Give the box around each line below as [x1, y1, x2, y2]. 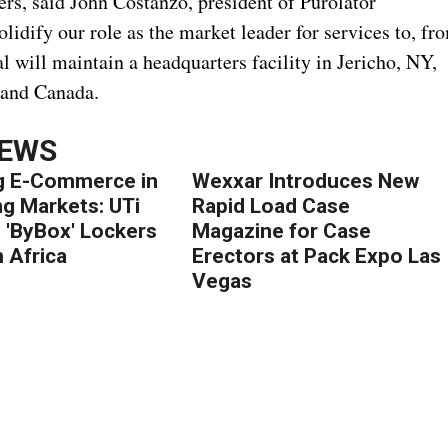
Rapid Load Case [192, 193, 351, 218]
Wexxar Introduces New [192, 168, 420, 193]
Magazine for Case [192, 218, 372, 243]
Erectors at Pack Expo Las [192, 243, 442, 268]
